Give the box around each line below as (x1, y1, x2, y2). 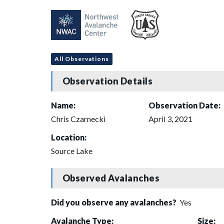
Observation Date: (148, 100, 220, 110)
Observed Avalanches (62, 172, 160, 184)
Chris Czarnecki (51, 113, 105, 123)
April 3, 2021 (148, 113, 192, 123)
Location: (51, 132, 86, 142)
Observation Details (62, 75, 153, 87)
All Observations (54, 54, 109, 62)
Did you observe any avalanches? (51, 197, 178, 207)
